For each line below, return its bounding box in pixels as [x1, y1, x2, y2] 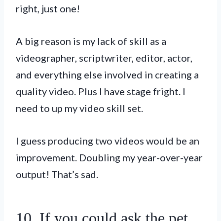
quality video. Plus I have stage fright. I [16, 85, 185, 97]
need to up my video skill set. [16, 102, 143, 114]
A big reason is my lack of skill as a [16, 35, 166, 47]
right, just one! [16, 2, 80, 14]
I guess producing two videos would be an [16, 134, 199, 147]
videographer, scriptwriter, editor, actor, [16, 51, 192, 64]
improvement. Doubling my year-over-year [16, 151, 203, 163]
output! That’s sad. [16, 168, 98, 180]
